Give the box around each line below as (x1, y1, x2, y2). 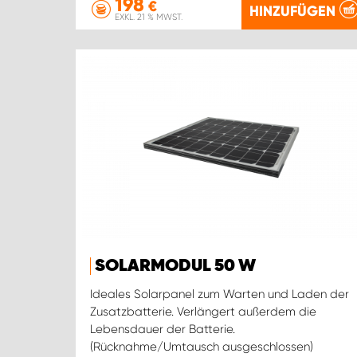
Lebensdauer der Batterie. (90, 322, 235, 337)
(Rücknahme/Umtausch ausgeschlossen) (90, 339, 313, 355)
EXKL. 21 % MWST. (115, 12, 182, 22)
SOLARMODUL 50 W (95, 257, 256, 276)
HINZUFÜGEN (249, 2, 335, 20)
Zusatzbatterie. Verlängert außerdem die (90, 304, 316, 320)
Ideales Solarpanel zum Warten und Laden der (90, 287, 349, 302)
